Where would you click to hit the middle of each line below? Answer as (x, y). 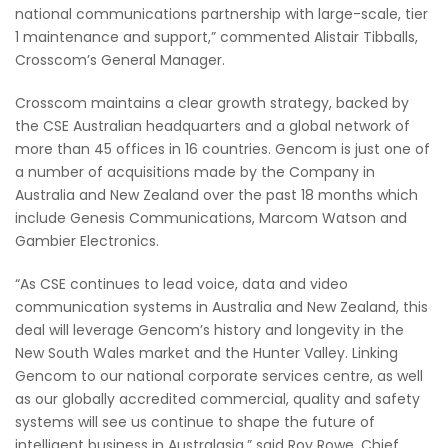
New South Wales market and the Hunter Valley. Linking (206, 352)
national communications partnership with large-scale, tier (221, 13)
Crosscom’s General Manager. (120, 59)
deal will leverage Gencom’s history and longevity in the (209, 329)
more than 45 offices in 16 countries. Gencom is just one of (222, 148)
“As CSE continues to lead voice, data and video (181, 283)
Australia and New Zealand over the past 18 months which (216, 194)
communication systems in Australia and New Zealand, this (221, 306)
